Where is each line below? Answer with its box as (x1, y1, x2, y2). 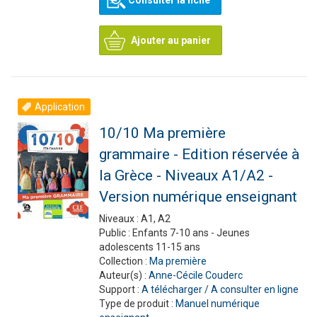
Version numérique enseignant (98, 188, 297, 205)
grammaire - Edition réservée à (98, 146, 299, 163)
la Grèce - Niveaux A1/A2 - (98, 167, 273, 184)
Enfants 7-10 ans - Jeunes (132, 227, 250, 238)
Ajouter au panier (130, 35, 211, 46)
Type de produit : (98, 298, 175, 309)
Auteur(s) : (98, 270, 149, 281)
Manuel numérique (175, 298, 260, 309)
